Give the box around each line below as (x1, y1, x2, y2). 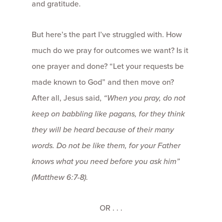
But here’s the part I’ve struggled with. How (32, 28, 182, 40)
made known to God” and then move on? (32, 76, 174, 87)
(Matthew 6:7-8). (32, 171, 88, 182)
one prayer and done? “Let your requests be (32, 60, 184, 71)
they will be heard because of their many (32, 123, 174, 135)
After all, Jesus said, (32, 92, 102, 103)
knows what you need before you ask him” (32, 155, 180, 166)
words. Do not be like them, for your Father (32, 139, 180, 151)
